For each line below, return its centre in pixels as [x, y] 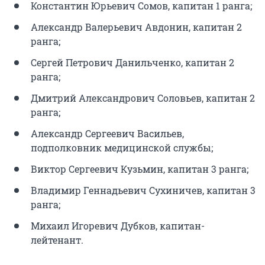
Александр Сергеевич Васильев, [107, 133]
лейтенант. [57, 240]
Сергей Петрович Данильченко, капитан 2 [132, 62]
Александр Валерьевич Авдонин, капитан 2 [136, 27]
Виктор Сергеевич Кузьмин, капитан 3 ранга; [140, 169]
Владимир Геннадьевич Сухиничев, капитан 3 [143, 190]
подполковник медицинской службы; [122, 147]
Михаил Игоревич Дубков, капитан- [118, 225]
